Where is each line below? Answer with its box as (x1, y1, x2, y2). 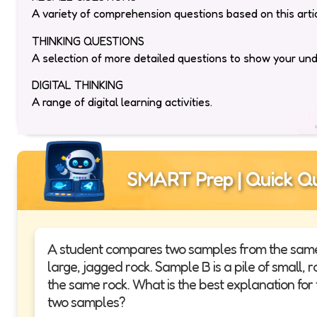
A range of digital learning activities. (32, 94, 212, 109)
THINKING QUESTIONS (32, 33, 144, 48)
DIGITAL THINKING (32, 77, 123, 92)
